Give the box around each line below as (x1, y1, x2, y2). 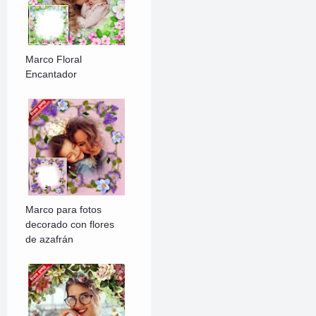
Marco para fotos (25, 204, 102, 216)
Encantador (25, 68, 78, 80)
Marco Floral (25, 54, 83, 66)
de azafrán (25, 233, 74, 245)
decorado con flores (25, 219, 115, 231)
